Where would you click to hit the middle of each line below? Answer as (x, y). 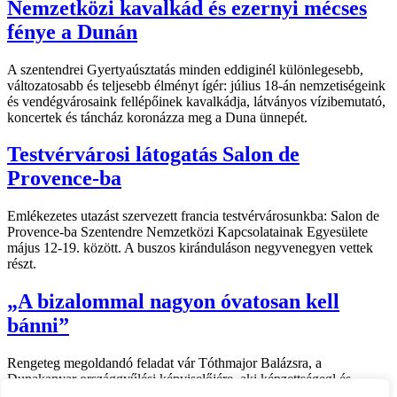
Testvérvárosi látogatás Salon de (153, 155)
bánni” (38, 326)
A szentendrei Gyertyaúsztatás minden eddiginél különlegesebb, (185, 69)
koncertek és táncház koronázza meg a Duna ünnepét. (157, 117)
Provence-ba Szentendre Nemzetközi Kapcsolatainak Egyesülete (187, 232)
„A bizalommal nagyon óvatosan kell (173, 302)
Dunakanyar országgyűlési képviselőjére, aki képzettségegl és (179, 379)
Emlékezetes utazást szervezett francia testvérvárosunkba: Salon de (193, 216)
